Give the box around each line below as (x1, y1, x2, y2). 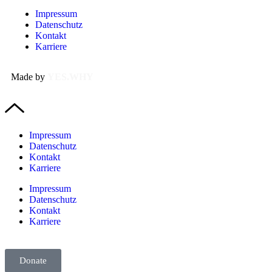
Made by (11, 72, 47, 83)
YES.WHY (47, 72, 93, 83)
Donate (19, 256, 47, 266)
